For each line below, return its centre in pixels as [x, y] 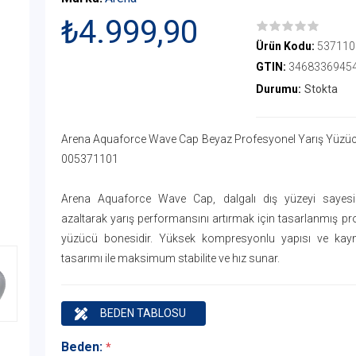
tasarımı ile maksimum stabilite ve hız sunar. [170, 258]
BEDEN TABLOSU [143, 313]
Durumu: [278, 89]
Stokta [321, 89]
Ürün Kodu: [285, 46]
